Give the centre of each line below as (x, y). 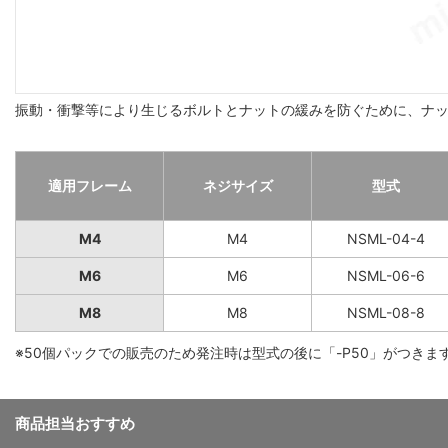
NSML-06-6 (385, 275)
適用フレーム (89, 185)
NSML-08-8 (385, 312)
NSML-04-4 (385, 238)
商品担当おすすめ (75, 423)
